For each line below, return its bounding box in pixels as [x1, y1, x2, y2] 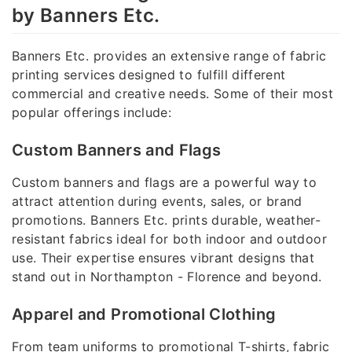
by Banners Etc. [12, 3, 160, 27]
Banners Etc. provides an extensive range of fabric [12, 48, 327, 64]
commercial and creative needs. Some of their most [12, 86, 334, 102]
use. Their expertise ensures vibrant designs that [12, 250, 315, 266]
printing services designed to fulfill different [12, 67, 286, 83]
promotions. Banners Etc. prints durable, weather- [12, 212, 321, 229]
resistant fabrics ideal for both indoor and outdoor [12, 231, 327, 247]
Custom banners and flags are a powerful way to [12, 174, 317, 191]
